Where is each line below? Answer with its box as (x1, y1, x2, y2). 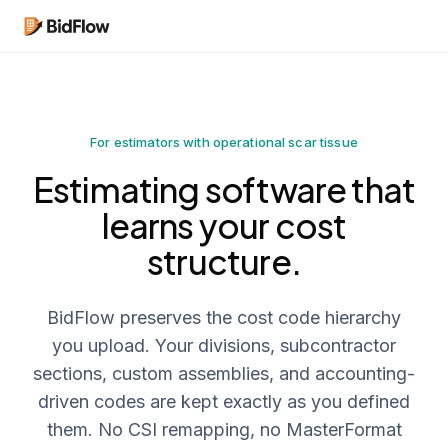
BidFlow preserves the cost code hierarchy (47, 307, 401, 328)
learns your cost (101, 204, 347, 247)
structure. (147, 240, 301, 283)
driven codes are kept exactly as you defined (38, 391, 410, 412)
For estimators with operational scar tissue (90, 134, 358, 150)
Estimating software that (32, 168, 416, 211)
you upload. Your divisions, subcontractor (52, 335, 396, 356)
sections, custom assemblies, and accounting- (33, 363, 415, 384)
